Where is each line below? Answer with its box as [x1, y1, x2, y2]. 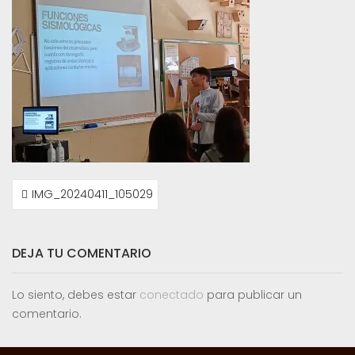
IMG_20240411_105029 [32, 186, 153, 202]
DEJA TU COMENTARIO [12, 244, 151, 262]
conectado [139, 287, 204, 303]
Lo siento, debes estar [12, 287, 139, 303]
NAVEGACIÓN [11, 176, 116, 198]
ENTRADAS [11, 211, 92, 233]
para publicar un [204, 287, 302, 303]
